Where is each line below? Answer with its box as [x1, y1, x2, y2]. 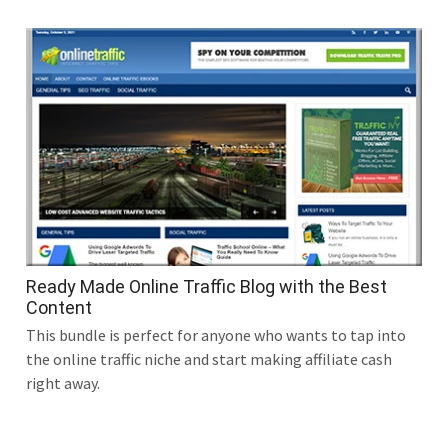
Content [26, 296, 92, 318]
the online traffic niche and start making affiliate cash [26, 348, 392, 369]
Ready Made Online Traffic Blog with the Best [26, 275, 387, 297]
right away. [26, 372, 100, 393]
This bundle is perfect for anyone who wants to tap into [26, 324, 406, 345]
